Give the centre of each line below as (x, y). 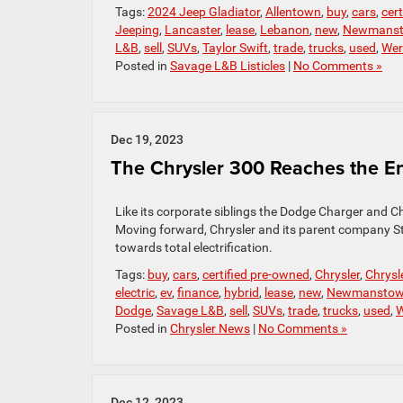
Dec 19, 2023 (147, 140)
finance (198, 293)
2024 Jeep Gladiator (204, 12)
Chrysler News (210, 329)
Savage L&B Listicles (228, 66)
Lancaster (193, 30)
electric (135, 293)
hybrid (242, 293)
